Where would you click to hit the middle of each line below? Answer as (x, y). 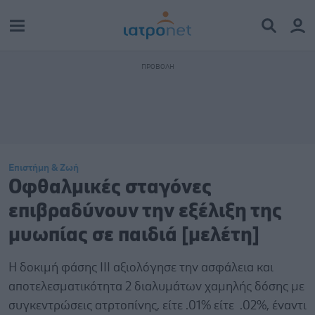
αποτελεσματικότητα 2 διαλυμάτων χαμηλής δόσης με (156, 287)
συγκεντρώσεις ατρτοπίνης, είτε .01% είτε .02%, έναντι (157, 306)
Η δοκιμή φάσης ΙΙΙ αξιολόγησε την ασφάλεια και (141, 268)
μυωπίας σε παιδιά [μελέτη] (134, 235)
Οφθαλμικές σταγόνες (110, 187)
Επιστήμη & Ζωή (44, 168)
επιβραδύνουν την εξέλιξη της (145, 211)
